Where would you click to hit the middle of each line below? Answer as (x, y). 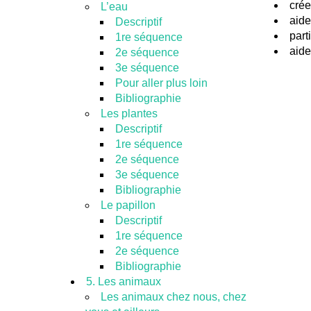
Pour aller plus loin (161, 83)
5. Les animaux (124, 281)
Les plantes (129, 114)
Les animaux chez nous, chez (173, 297)
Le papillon (128, 205)
